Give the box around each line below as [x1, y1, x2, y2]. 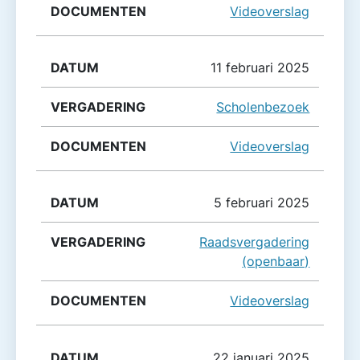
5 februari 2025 [214, 194, 310, 211]
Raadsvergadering [199, 234, 310, 251]
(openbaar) [242, 253, 310, 270]
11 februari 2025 [211, 59, 310, 76]
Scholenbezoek [216, 99, 310, 116]
